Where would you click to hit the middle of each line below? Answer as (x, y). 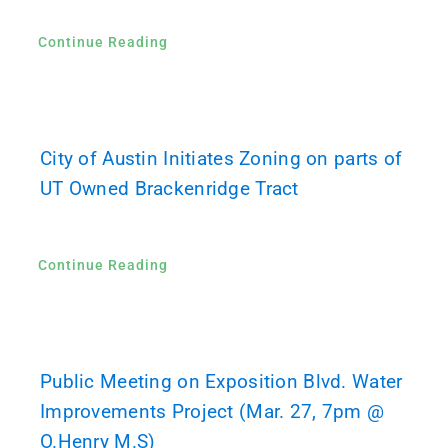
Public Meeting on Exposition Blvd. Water (221, 382)
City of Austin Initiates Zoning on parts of (221, 159)
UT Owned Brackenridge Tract (169, 189)
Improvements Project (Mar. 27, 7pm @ (212, 412)
